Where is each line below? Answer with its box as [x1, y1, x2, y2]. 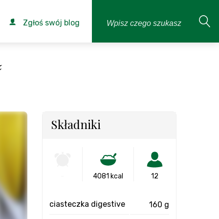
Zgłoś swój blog [21, 18, 80, 27]
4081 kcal [92, 172, 123, 180]
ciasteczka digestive [49, 199, 125, 209]
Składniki [51, 116, 101, 132]
